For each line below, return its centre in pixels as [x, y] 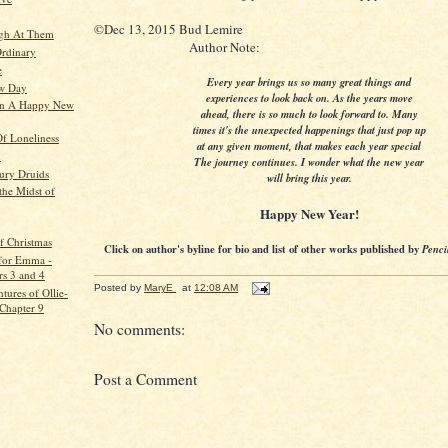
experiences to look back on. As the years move [309, 98]
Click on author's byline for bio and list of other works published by [263, 249]
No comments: [139, 329]
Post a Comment [145, 379]
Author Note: [177, 47]
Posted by [119, 288]
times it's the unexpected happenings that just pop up [309, 130]
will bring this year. [309, 178]
